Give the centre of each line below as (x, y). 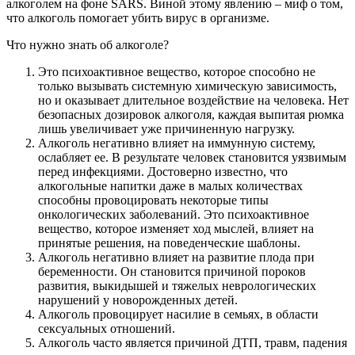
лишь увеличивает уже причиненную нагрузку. (166, 128)
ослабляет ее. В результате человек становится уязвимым (192, 157)
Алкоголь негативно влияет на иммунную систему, (177, 143)
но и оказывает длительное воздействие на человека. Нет (193, 100)
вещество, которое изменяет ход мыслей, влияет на (176, 228)
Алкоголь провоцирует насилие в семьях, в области (178, 314)
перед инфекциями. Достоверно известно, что (163, 171)
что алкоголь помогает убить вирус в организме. (138, 17)
